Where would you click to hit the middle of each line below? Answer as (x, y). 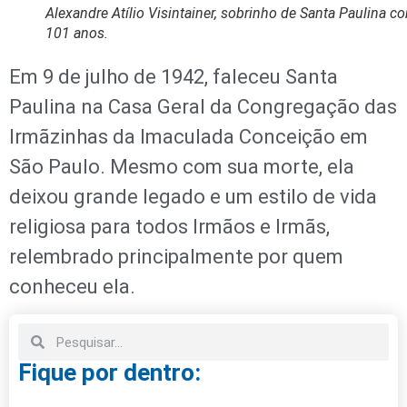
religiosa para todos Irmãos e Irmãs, (169, 226)
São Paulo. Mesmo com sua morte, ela (182, 166)
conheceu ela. (72, 286)
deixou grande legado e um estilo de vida (193, 196)
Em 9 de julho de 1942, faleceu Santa (174, 76)
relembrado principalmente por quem (176, 256)
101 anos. (77, 33)
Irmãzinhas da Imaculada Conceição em (189, 136)
